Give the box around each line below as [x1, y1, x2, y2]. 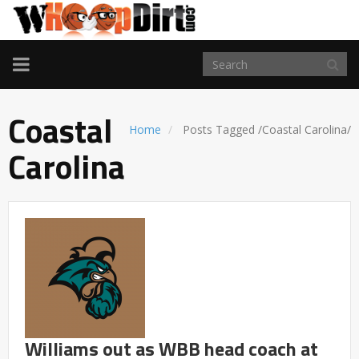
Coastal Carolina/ [262, 122, 351, 138]
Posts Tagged [179, 122, 258, 138]
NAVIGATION [12, 69, 124, 96]
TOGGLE [12, 50, 86, 77]
